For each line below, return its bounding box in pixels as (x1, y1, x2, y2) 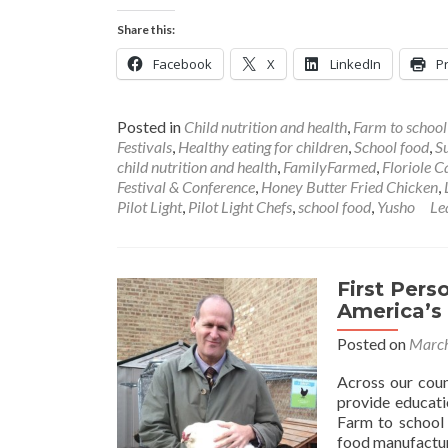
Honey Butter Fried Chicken (261, 177, 438, 196)
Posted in (117, 117, 184, 136)
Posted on (337, 334, 409, 353)
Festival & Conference (117, 177, 255, 196)
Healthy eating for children (178, 137, 348, 156)
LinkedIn (330, 55, 381, 73)
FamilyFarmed (283, 157, 376, 176)
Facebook (153, 55, 212, 73)
